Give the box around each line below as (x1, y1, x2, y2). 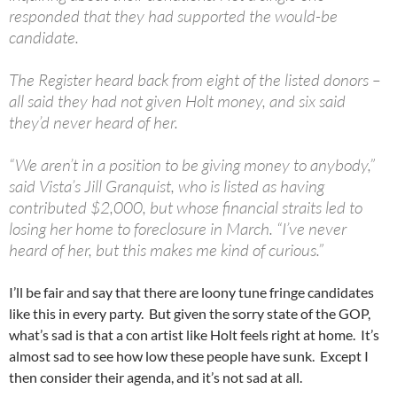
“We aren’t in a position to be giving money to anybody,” (9, 154, 375, 176)
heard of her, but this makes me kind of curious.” (9, 239, 323, 261)
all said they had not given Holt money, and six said (9, 90, 346, 113)
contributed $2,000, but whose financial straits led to (9, 197, 362, 219)
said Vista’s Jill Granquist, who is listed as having (9, 175, 324, 198)
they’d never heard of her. (9, 112, 178, 134)
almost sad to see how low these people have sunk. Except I (9, 347, 369, 365)
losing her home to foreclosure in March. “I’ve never (9, 218, 346, 240)
